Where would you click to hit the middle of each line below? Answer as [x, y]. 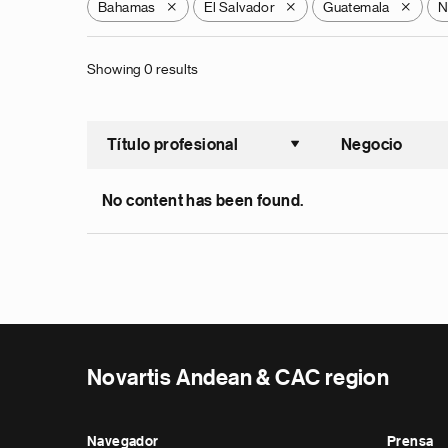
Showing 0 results [143, 69]
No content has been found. [203, 201]
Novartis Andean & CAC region [238, 378]
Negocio [372, 145]
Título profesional [173, 145]
